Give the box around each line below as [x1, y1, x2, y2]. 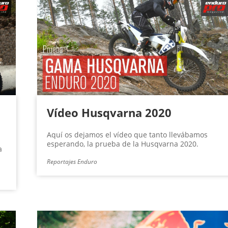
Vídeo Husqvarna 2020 [46, 105, 172, 121]
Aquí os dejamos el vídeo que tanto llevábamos [46, 130, 208, 140]
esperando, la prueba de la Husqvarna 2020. [46, 139, 198, 149]
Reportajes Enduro [46, 157, 97, 166]
